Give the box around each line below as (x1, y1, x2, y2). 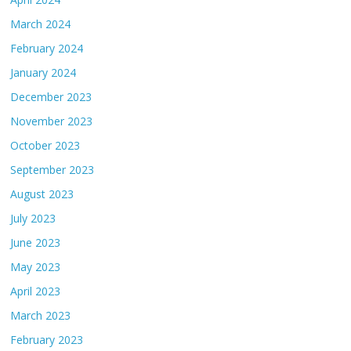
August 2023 (10, 186, 74, 202)
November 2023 (10, 114, 93, 129)
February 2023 (10, 332, 84, 348)
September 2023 (10, 162, 95, 178)
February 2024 (10, 41, 84, 56)
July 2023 (10, 211, 56, 226)
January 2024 (10, 65, 77, 81)
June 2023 (10, 235, 61, 251)
